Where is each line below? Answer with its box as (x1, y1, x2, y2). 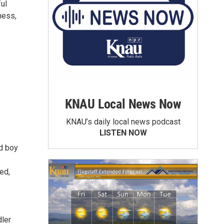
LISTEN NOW (99, 128, 147, 137)
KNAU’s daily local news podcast (65, 117, 180, 126)
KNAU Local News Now (64, 96, 181, 111)
